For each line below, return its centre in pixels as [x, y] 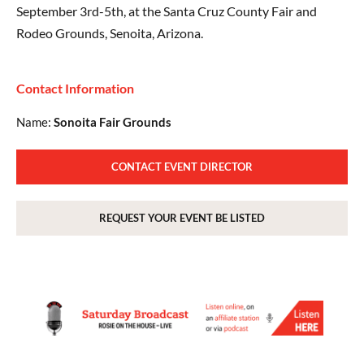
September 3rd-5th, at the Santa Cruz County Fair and [167, 11]
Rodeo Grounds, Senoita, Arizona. [110, 33]
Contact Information [75, 89]
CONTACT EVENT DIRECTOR [182, 167]
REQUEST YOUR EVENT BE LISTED [182, 218]
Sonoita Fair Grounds [113, 122]
